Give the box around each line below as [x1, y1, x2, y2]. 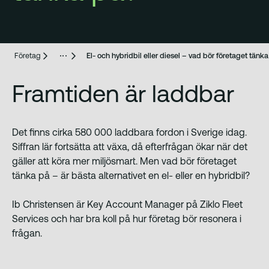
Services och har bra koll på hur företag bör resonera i [12, 213, 241, 224]
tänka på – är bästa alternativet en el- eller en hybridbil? [12, 169, 250, 181]
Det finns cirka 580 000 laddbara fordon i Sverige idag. [12, 126, 247, 138]
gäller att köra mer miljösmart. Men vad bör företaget [12, 155, 237, 166]
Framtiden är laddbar [12, 79, 234, 107]
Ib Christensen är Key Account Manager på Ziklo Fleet [12, 198, 243, 210]
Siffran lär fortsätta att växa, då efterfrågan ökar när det [12, 141, 247, 152]
